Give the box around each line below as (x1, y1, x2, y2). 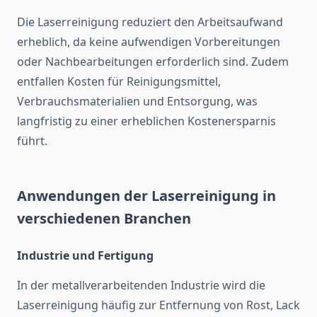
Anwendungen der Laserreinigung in (17, 186, 276, 206)
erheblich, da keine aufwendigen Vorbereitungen (17, 34, 280, 50)
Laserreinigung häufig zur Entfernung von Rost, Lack (17, 297, 300, 313)
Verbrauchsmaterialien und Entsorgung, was (17, 93, 258, 110)
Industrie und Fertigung (17, 248, 154, 264)
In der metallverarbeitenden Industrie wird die (17, 277, 265, 294)
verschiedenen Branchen (17, 209, 191, 229)
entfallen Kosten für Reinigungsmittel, (17, 74, 221, 90)
